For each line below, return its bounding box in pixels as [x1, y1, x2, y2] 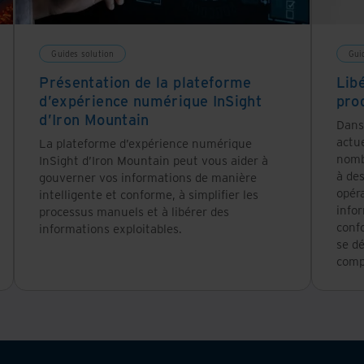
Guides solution [51, 47, 115, 59]
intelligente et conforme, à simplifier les [39, 185, 259, 202]
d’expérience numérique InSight [39, 90, 262, 110]
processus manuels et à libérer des [39, 202, 230, 219]
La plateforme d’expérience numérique [39, 134, 253, 151]
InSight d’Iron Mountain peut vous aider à [39, 151, 269, 168]
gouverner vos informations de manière [39, 168, 258, 185]
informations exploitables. [39, 219, 183, 236]
